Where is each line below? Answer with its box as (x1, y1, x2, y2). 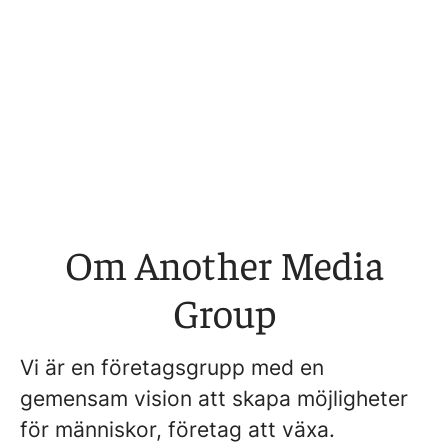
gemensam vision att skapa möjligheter (20, 386, 408, 411)
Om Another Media (64, 238, 384, 289)
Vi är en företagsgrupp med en (20, 355, 324, 380)
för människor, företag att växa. (20, 417, 341, 442)
